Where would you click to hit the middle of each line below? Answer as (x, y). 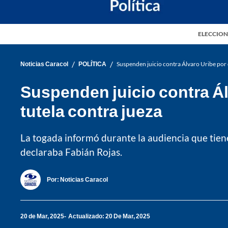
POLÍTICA (92, 64)
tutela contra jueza (91, 110)
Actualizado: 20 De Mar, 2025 (109, 216)
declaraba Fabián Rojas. (71, 152)
